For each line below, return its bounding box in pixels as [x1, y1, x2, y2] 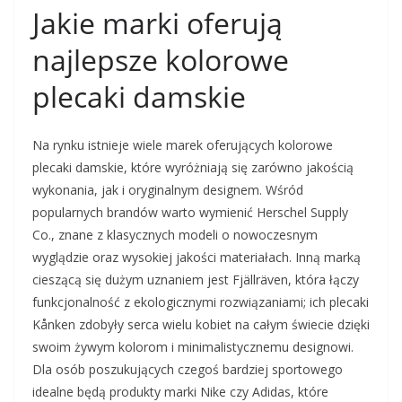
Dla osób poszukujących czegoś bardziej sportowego [32, 361, 343, 379]
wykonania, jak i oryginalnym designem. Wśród [32, 181, 303, 199]
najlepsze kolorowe [32, 40, 289, 80]
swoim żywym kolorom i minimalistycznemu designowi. [32, 338, 354, 356]
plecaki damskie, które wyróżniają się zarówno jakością [32, 159, 354, 177]
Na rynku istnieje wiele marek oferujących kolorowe [32, 136, 333, 154]
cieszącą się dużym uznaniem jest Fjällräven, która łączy [32, 271, 359, 289]
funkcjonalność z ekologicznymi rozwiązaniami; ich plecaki [32, 293, 369, 311]
